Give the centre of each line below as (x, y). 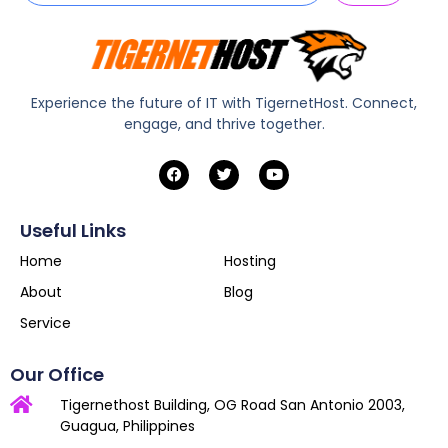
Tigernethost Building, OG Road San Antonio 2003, (232, 404)
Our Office (57, 374)
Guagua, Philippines (127, 425)
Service (45, 322)
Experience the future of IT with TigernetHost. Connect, (224, 103)
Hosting (250, 260)
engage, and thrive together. (224, 124)
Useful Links (73, 230)
